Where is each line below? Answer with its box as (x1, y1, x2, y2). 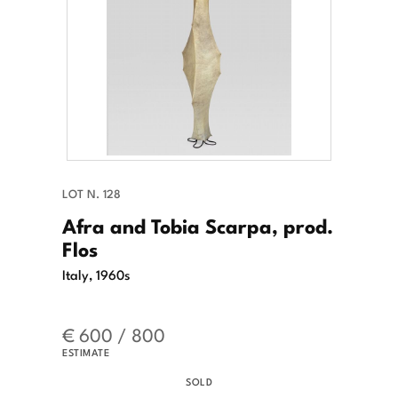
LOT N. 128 (62, 185, 121, 203)
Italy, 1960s (62, 264, 131, 284)
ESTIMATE (62, 345, 109, 360)
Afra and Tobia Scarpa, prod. (62, 210, 333, 241)
